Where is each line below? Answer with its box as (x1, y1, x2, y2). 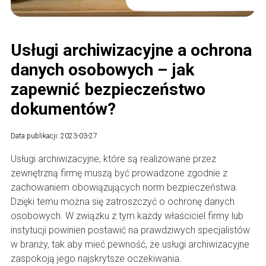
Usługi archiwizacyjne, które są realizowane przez (10, 153, 216, 164)
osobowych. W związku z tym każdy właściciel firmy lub (10, 210, 243, 221)
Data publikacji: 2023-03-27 (10, 131, 97, 140)
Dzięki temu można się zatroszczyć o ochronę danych (10, 195, 235, 207)
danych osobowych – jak (10, 59, 194, 80)
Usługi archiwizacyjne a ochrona (10, 40, 252, 60)
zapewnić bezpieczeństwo (10, 79, 205, 99)
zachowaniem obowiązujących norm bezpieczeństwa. (10, 181, 238, 193)
